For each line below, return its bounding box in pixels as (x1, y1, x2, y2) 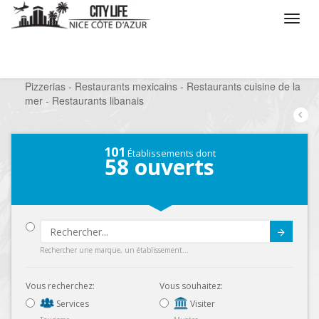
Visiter (188, 297, 215, 310)
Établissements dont (125, 147, 216, 159)
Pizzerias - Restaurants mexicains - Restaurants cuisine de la (25, 79, 300, 93)
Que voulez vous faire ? (42, 65, 149, 79)
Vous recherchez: (26, 280, 95, 292)
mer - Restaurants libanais (25, 93, 144, 108)
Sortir (180, 65, 204, 79)
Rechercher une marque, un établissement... (40, 245, 189, 255)
